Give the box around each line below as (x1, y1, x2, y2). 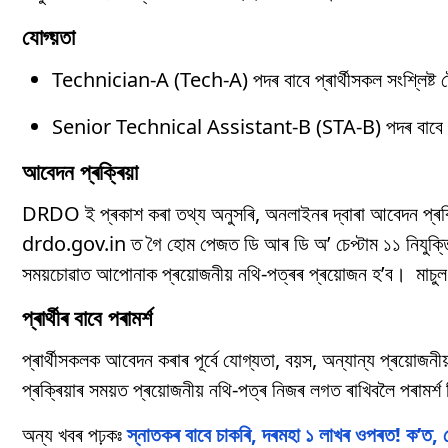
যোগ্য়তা (22, 21, 75, 52)
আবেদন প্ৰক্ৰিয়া (22, 156, 138, 187)
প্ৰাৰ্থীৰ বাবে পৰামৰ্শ (22, 302, 152, 333)
